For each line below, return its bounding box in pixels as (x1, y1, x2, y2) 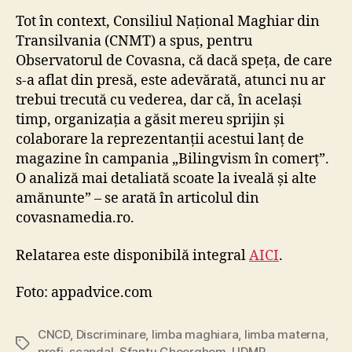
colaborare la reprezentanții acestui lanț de (16, 130, 304, 149)
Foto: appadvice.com (16, 284, 152, 302)
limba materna (244, 327, 325, 343)
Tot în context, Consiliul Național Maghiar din (16, 13, 320, 31)
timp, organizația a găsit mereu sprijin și (16, 111, 284, 130)
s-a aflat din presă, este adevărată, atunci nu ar (16, 71, 325, 90)
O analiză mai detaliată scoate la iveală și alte (16, 170, 317, 189)
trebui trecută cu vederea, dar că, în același (16, 91, 302, 110)
